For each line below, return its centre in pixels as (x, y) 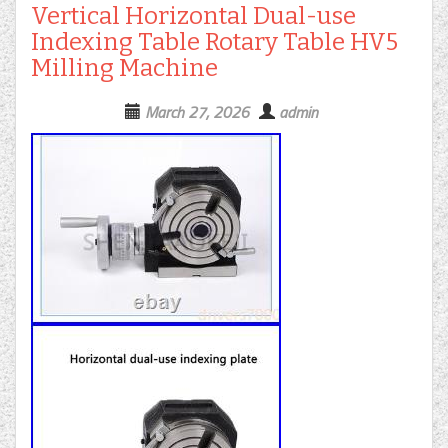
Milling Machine (124, 68)
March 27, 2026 (197, 112)
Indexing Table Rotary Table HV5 (214, 42)
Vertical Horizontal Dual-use (193, 16)
